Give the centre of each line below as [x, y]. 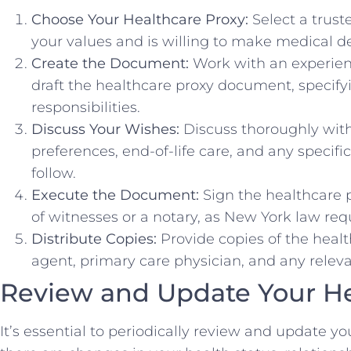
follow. [54, 174]
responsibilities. [86, 108]
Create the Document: [110, 64]
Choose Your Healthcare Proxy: [140, 20]
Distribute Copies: [94, 239]
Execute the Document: [115, 195]
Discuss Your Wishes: [105, 130]
